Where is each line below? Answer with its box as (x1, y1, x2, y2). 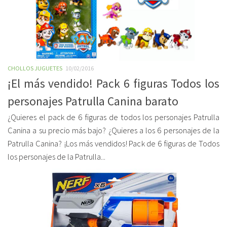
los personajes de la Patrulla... (8, 152, 105, 162)
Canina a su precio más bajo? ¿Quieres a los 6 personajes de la (8, 125, 219, 136)
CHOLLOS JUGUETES (8, 64, 62, 72)
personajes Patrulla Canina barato (8, 94, 178, 108)
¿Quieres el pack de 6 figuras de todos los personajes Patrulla (8, 112, 219, 123)
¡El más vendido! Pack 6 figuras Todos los (8, 76, 219, 91)
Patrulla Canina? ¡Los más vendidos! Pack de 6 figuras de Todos (8, 138, 219, 149)
